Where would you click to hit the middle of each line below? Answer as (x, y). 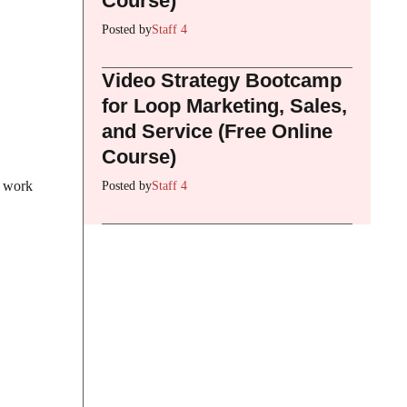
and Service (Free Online (217, 131)
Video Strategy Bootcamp (222, 80)
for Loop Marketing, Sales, (224, 105)
